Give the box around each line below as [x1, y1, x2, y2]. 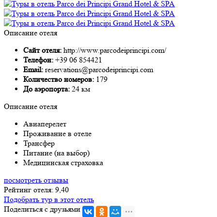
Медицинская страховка [23, 157, 103, 167]
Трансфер [23, 138, 55, 148]
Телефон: [23, 55, 55, 64]
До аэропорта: [23, 84, 72, 93]
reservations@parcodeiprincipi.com [45, 64, 153, 74]
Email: [23, 64, 45, 74]
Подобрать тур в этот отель [4, 194, 94, 204]
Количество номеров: [23, 74, 96, 84]
